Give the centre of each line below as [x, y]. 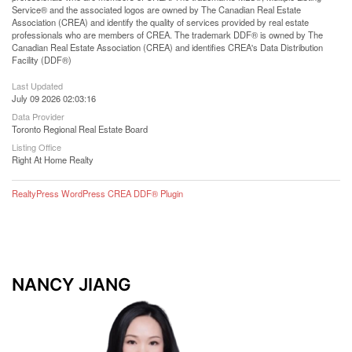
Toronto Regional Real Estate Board [80, 129]
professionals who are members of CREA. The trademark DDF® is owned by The [167, 35]
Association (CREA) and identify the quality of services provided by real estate [160, 22]
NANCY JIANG [71, 284]
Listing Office [37, 147]
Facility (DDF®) [42, 60]
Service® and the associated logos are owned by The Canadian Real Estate [156, 9]
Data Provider [38, 116]
